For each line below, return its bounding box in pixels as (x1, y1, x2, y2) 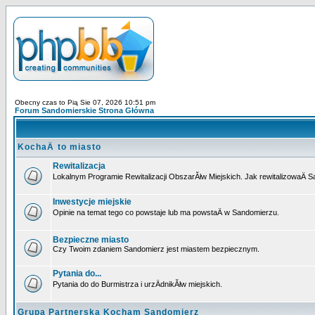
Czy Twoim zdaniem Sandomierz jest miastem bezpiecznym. (53, 245, 259, 253)
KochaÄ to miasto (18, 142, 101, 152)
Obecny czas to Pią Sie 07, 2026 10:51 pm (15, 98, 155, 106)
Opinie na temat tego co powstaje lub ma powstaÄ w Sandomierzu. (53, 208, 279, 217)
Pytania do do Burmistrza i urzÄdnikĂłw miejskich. (53, 280, 222, 288)
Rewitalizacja (53, 161, 105, 171)
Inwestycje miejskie (53, 197, 131, 207)
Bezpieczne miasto (53, 235, 129, 245)
